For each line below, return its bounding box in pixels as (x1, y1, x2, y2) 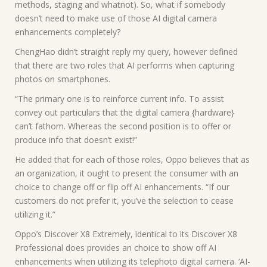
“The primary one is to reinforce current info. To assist (15, 92, 224, 104)
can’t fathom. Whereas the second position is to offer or (15, 120, 231, 132)
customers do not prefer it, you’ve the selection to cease (15, 194, 234, 206)
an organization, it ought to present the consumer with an (15, 167, 238, 179)
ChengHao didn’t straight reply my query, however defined (15, 45, 238, 57)
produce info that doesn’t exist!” (15, 133, 137, 145)
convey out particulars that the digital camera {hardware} (15, 106, 234, 118)
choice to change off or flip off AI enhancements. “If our (15, 181, 229, 193)
